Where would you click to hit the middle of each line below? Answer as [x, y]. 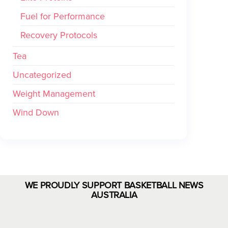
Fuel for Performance [63, 17]
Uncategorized [42, 75]
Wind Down [36, 113]
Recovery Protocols [59, 35]
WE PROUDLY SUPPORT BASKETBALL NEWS [114, 186]
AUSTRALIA [114, 195]
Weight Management [54, 94]
